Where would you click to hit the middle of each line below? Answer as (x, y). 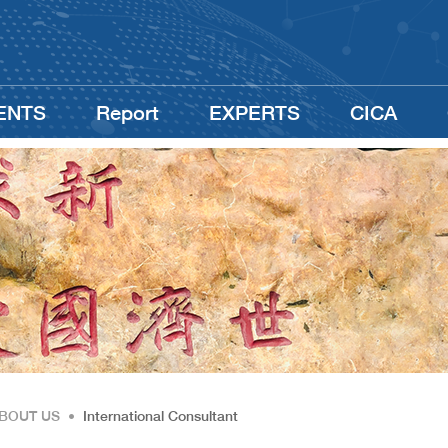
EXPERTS (254, 112)
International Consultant (160, 416)
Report (127, 112)
